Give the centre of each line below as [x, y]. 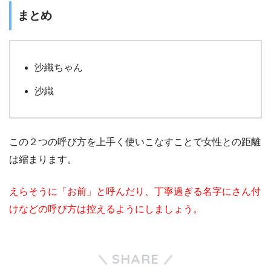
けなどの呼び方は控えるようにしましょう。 [106, 209]
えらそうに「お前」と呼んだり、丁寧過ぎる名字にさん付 [135, 191]
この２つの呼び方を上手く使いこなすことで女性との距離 [135, 142]
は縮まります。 [43, 159]
